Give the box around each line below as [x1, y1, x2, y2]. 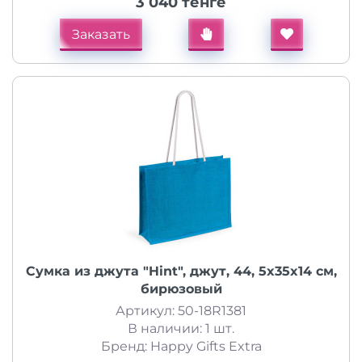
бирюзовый [140, 281, 222, 297]
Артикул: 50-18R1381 [116, 303, 246, 318]
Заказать [71, 27, 130, 42]
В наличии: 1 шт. [128, 321, 234, 336]
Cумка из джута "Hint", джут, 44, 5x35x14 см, [25, 263, 337, 279]
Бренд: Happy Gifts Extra [100, 339, 262, 354]
